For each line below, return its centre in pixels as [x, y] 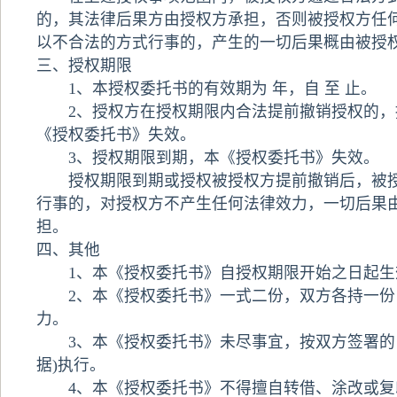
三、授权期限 [84, 66]
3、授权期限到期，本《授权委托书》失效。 [207, 158]
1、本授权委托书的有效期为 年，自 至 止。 [206, 89]
